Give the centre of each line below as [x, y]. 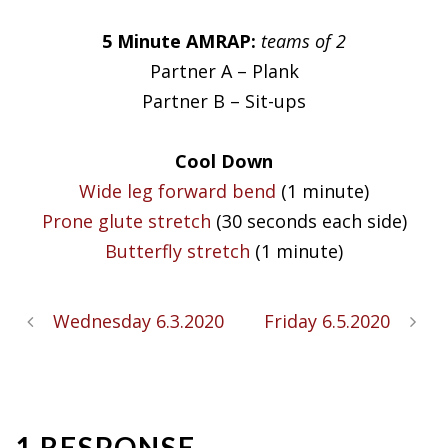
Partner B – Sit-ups [224, 100]
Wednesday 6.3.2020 [138, 320]
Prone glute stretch [126, 220]
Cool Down [224, 160]
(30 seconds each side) [308, 220]
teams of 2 [303, 40]
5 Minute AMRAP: [179, 40]
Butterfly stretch [177, 250]
